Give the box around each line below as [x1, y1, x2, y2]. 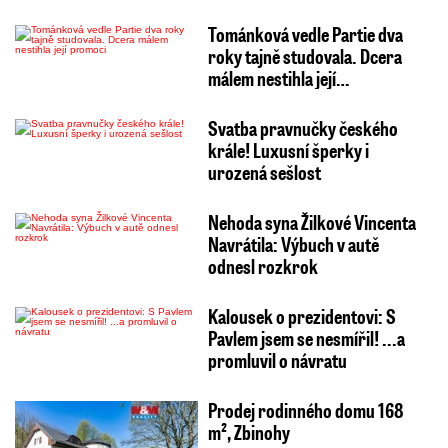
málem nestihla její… [207, 64, 349, 91]
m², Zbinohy [207, 418, 290, 445]
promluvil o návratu [207, 346, 347, 373]
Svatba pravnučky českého [207, 114, 398, 141]
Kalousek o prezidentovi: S [207, 302, 396, 329]
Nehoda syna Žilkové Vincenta [207, 208, 416, 235]
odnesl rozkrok [207, 252, 318, 279]
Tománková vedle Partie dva [207, 20, 403, 47]
